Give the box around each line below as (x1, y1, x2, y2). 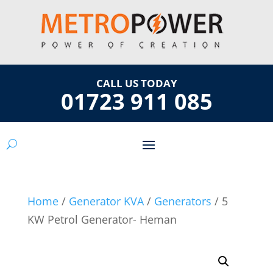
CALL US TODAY (96, 76, 177, 90)
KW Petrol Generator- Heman (27, 212, 177, 227)
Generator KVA (68, 194, 144, 208)
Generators (154, 194, 211, 208)
